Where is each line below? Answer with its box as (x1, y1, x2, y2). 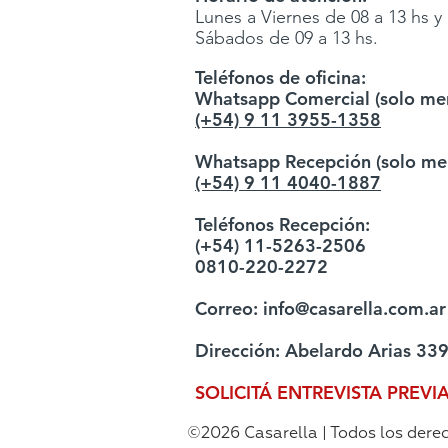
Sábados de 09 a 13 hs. (195, 27, 378, 50)
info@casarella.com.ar (263, 297, 446, 321)
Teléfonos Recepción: (195, 213, 370, 237)
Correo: (195, 297, 263, 321)
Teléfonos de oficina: (195, 66, 366, 90)
